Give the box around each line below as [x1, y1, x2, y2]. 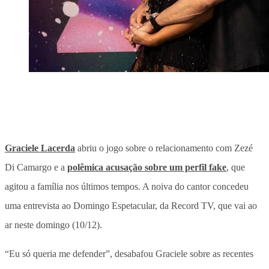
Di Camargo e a [5, 162, 67, 172]
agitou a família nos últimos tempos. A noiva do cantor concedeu [5, 181, 249, 192]
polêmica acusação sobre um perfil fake [67, 162, 226, 172]
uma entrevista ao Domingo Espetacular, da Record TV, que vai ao [5, 200, 257, 211]
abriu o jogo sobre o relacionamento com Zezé [75, 142, 253, 153]
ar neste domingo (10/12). [5, 219, 102, 230]
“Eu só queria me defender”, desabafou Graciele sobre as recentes [5, 248, 253, 259]
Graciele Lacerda [5, 142, 75, 153]
